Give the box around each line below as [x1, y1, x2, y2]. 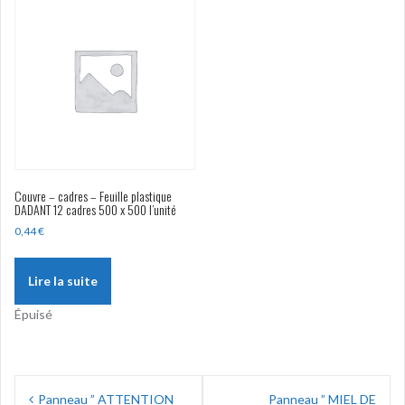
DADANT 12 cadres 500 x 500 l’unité [14, 200, 176, 220]
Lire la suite [28, 273, 98, 289]
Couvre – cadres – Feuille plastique [14, 186, 172, 206]
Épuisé [14, 306, 52, 323]
